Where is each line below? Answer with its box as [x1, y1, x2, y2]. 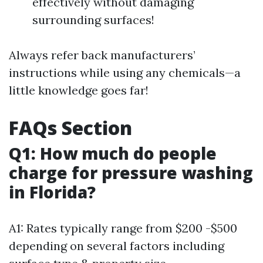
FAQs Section [9, 115, 132, 140]
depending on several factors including [9, 238, 224, 253]
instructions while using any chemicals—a [9, 65, 241, 80]
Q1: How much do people [9, 142, 217, 164]
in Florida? [9, 181, 96, 203]
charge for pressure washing [9, 161, 253, 184]
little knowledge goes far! [9, 83, 149, 97]
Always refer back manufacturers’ [9, 48, 195, 62]
